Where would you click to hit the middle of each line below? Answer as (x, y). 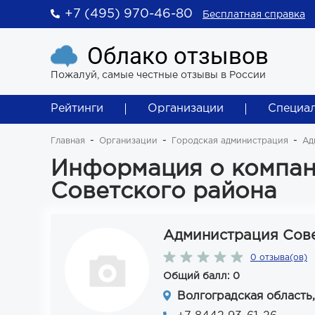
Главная (68, 141)
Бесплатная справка (254, 15)
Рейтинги (77, 109)
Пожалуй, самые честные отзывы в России (158, 75)
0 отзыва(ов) (279, 258)
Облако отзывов (178, 56)
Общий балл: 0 (201, 276)
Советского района (164, 192)
